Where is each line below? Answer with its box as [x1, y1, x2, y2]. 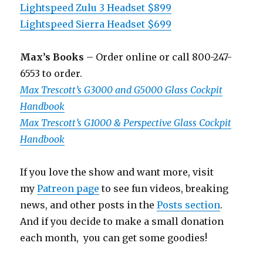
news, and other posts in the [20, 199, 157, 211]
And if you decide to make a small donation [20, 215, 224, 228]
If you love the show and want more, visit [20, 166, 214, 178]
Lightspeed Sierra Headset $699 [20, 18, 172, 31]
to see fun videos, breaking [99, 183, 229, 195]
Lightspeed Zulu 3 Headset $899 [20, 2, 172, 14]
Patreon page [37, 183, 100, 195]
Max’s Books [20, 51, 85, 63]
